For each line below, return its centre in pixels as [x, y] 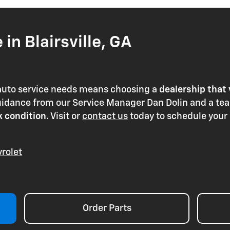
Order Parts [107, 209]
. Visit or [64, 117]
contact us [105, 117]
